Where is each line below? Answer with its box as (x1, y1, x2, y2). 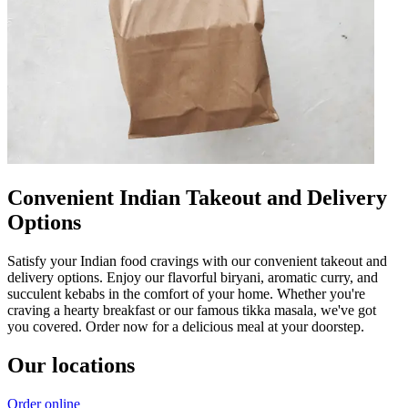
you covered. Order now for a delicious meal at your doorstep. (7, 318, 364, 334)
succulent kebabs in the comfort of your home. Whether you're (7, 285, 365, 301)
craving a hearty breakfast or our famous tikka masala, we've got (7, 301, 376, 318)
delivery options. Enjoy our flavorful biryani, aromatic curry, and (7, 269, 378, 285)
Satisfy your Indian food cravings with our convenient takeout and (7, 252, 387, 269)
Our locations (7, 352, 135, 377)
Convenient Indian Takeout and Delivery (7, 185, 387, 209)
